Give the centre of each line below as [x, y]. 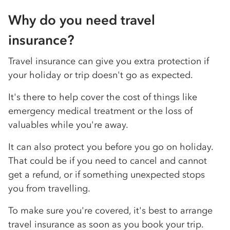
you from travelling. [49, 189]
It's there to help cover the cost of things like [103, 97]
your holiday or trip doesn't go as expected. [101, 75]
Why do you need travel [82, 20]
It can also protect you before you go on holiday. [111, 147]
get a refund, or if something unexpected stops [107, 175]
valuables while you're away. [68, 125]
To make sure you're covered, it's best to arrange [110, 211]
